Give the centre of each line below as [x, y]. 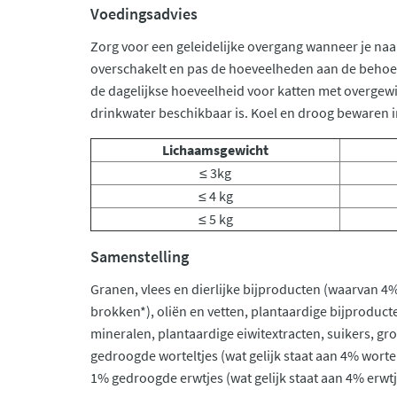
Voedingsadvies [144, 14]
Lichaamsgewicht [215, 150]
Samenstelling [140, 257]
